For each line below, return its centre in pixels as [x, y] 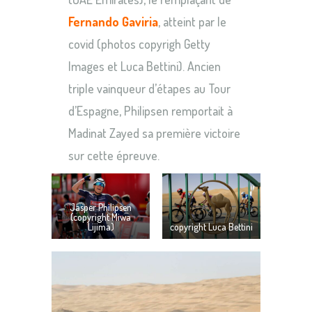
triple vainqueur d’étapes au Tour [149, 88]
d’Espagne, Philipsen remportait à [150, 110]
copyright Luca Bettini [211, 227]
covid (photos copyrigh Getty [139, 44]
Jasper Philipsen [101, 208]
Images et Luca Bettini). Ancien [145, 66]
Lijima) [101, 227]
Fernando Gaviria [113, 21]
